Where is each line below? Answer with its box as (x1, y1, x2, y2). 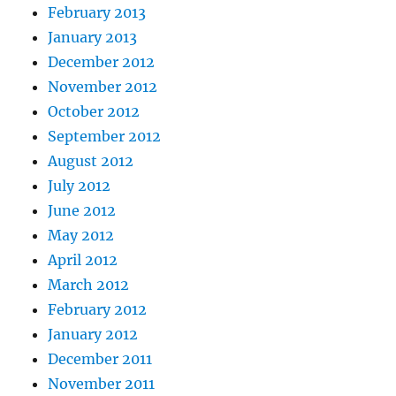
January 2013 (48, 27, 138, 46)
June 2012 (48, 201, 117, 219)
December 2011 (48, 349, 153, 368)
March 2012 (48, 275, 130, 293)
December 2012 (48, 52, 156, 71)
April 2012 (48, 250, 118, 269)
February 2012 (48, 300, 148, 318)
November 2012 (48, 77, 158, 95)
